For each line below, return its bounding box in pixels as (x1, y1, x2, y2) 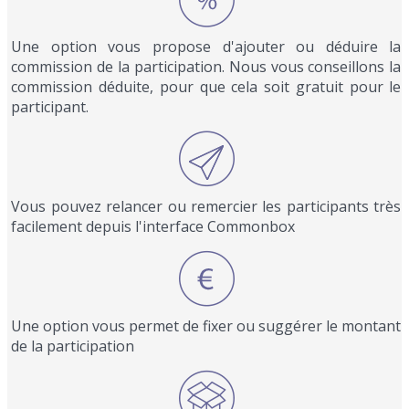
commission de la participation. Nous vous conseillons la (11, 57, 402, 77)
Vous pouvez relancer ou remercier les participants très (11, 196, 402, 216)
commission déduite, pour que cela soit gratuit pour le (11, 77, 402, 97)
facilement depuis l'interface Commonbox (11, 216, 296, 236)
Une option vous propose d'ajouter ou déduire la (11, 37, 402, 57)
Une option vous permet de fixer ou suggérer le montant (11, 316, 402, 336)
